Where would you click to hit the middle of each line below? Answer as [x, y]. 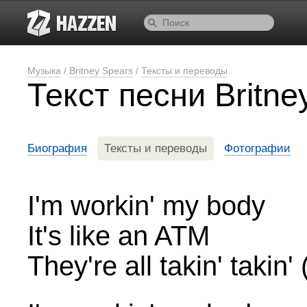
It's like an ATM [119, 236]
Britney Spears [101, 71]
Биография [57, 148]
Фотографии [257, 148]
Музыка [44, 71]
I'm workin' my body [146, 206]
